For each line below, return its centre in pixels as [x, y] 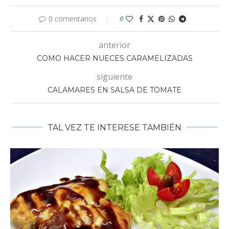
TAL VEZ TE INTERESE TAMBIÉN [114, 127]
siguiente [114, 76]
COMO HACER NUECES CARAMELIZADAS [114, 58]
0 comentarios [73, 18]
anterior [114, 45]
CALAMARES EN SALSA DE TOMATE [114, 90]
